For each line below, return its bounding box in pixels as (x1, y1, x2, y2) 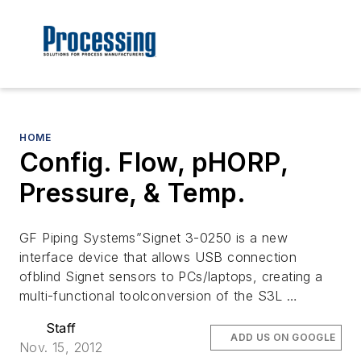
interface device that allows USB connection (19, 249, 297, 266)
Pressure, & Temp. (19, 177, 247, 210)
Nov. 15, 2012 (19, 339, 103, 356)
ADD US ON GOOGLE (230, 331, 336, 344)
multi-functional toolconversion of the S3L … (19, 288, 298, 305)
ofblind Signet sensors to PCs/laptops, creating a (19, 268, 323, 285)
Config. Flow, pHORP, (19, 147, 288, 179)
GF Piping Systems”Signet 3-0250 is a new (19, 230, 288, 247)
